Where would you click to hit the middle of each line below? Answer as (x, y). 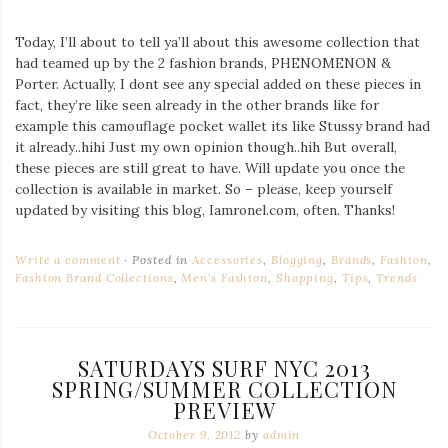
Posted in (160, 260)
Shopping (305, 278)
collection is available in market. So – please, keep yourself (203, 189)
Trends (397, 278)
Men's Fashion (225, 278)
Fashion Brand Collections (94, 278)
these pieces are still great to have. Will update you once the (210, 168)
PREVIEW (224, 410)
